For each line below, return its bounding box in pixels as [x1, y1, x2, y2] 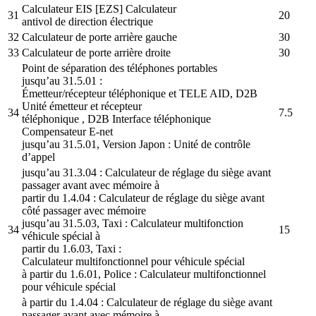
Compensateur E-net [22, 125, 113, 138]
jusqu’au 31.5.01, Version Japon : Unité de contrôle [22, 138, 250, 150]
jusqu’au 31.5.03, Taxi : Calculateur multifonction [22, 217, 243, 229]
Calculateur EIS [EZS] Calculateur [22, 2, 176, 15]
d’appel [22, 150, 55, 163]
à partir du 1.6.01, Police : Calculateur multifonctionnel [22, 267, 266, 280]
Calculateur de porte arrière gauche [22, 30, 177, 43]
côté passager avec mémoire [22, 204, 146, 217]
